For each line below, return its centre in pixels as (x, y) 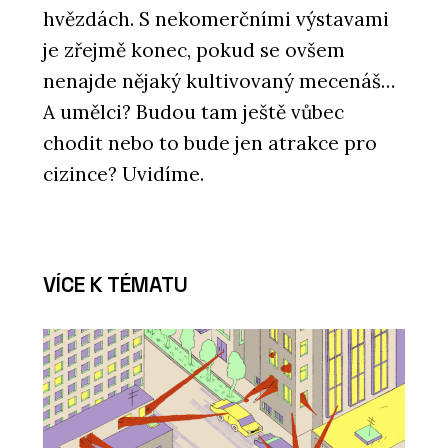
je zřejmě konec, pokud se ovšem (194, 49)
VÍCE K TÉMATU (115, 284)
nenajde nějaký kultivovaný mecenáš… (219, 80)
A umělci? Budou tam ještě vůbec (193, 111)
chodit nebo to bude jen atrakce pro (210, 142)
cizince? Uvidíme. (123, 173)
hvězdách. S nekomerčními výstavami (216, 18)
